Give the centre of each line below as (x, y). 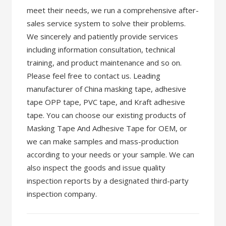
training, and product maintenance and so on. (104, 63)
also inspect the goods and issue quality (96, 167)
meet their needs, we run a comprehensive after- (113, 10)
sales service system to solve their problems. (106, 23)
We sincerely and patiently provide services (103, 36)
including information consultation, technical (101, 49)
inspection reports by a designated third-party (108, 181)
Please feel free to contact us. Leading (94, 76)
